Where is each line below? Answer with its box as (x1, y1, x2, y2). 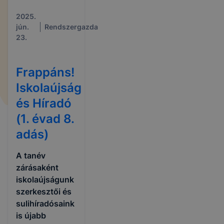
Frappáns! (16, 65, 74, 79)
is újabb (16, 210, 46, 220)
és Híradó (16, 96, 71, 110)
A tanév (16, 150, 45, 160)
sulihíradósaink (16, 198, 74, 208)
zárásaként (16, 162, 58, 172)
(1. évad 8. (16, 111, 74, 126)
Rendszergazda (44, 22, 98, 31)
